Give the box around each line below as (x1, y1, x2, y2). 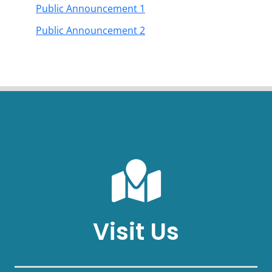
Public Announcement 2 (36, 24, 145, 38)
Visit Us (93, 216, 179, 248)
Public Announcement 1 (36, 1, 145, 15)
